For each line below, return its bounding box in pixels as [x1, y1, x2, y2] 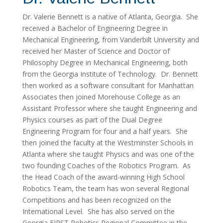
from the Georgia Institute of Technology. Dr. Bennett [22, 69, 198, 79]
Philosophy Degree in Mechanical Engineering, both [22, 58, 188, 68]
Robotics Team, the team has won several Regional [22, 184, 189, 194]
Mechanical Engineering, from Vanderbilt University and [22, 35, 199, 45]
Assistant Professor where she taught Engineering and [22, 104, 197, 113]
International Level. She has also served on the [22, 207, 175, 217]
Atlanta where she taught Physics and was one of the [22, 149, 194, 159]
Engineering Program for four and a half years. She [22, 126, 188, 136]
